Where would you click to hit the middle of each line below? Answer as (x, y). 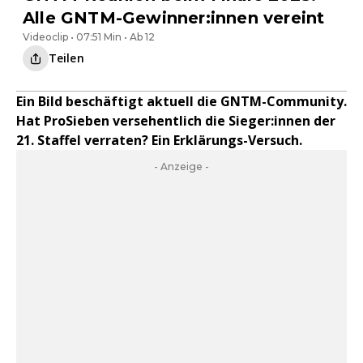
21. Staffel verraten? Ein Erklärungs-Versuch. (159, 140)
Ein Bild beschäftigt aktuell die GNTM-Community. (181, 101)
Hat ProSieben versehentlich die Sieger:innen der (176, 121)
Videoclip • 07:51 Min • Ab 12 (89, 37)
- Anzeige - (181, 167)
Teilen (66, 58)
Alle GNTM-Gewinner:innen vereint (174, 18)
